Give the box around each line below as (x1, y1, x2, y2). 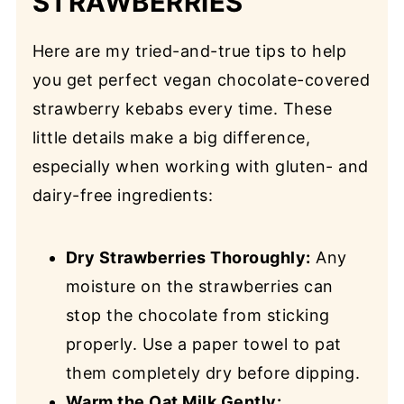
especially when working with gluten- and (32, 157, 369, 177)
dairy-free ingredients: (32, 186, 214, 206)
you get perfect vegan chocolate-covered (32, 70, 371, 90)
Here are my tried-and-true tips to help (32, 41, 347, 61)
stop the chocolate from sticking (65, 306, 330, 326)
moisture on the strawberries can (65, 277, 334, 297)
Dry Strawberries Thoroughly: (65, 248, 311, 268)
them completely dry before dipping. (65, 363, 361, 383)
